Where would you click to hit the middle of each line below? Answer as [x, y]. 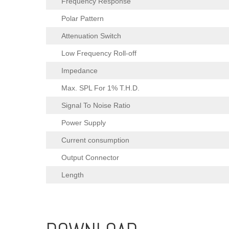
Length [73, 175]
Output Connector [90, 158]
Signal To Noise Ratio [96, 106]
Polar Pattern [83, 19]
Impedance [79, 71]
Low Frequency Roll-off [99, 53]
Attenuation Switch [91, 36]
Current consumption [95, 140]
